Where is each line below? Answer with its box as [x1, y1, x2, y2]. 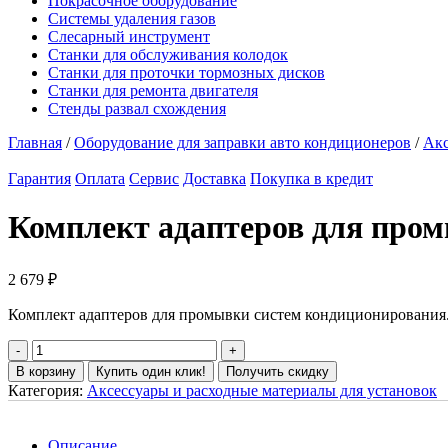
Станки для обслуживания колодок [48, 46, 288, 63]
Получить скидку [226, 363, 329, 379]
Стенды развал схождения [48, 100, 226, 117]
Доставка [183, 170, 246, 187]
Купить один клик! [96, 363, 206, 379]
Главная [8, 134, 62, 151]
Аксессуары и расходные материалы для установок [87, 381, 437, 399]
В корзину [16, 363, 76, 379]
